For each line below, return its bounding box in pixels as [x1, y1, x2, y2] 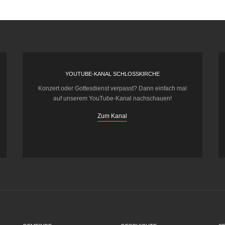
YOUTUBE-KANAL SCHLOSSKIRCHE [65, 71, 160, 77]
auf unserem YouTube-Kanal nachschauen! [53, 95, 172, 102]
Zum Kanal [97, 113, 128, 120]
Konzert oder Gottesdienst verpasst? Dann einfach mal [38, 85, 187, 92]
